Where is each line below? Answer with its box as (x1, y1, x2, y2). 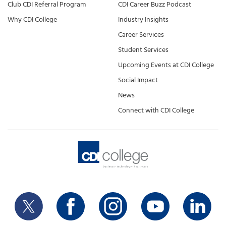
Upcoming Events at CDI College (118, 59, 214, 71)
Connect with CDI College (118, 104, 194, 117)
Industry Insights (118, 14, 168, 26)
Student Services (118, 44, 168, 56)
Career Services (118, 29, 164, 41)
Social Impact (118, 74, 158, 86)
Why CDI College (8, 14, 57, 26)
